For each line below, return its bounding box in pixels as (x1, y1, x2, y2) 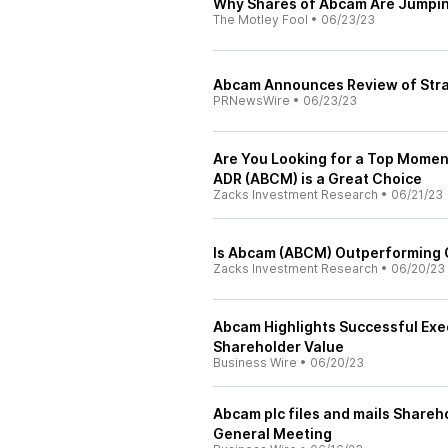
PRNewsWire (213, 93, 290, 108)
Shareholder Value (213, 338, 344, 355)
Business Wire (213, 355, 297, 370)
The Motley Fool (213, 12, 308, 27)
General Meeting (213, 425, 332, 442)
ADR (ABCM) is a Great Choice (213, 170, 422, 187)
